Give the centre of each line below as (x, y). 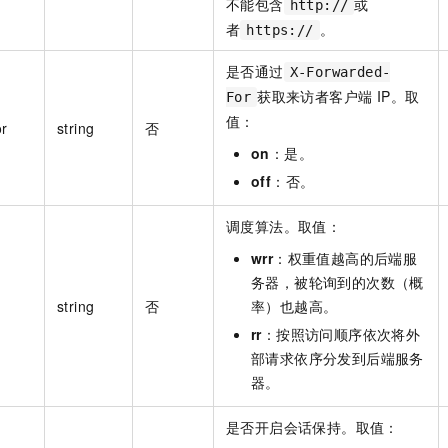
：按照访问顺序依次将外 (341, 333)
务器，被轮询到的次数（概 (337, 281)
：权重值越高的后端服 (345, 257)
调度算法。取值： (284, 225)
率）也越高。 (294, 305)
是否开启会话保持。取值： (312, 426)
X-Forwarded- (340, 71)
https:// (280, 29)
